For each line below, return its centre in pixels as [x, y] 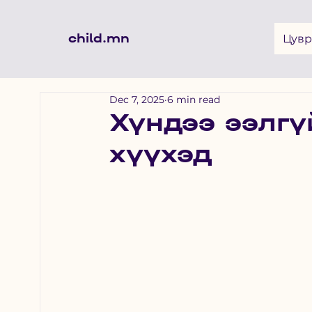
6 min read [194, 99]
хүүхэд [161, 154]
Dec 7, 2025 [137, 99]
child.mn [99, 38]
